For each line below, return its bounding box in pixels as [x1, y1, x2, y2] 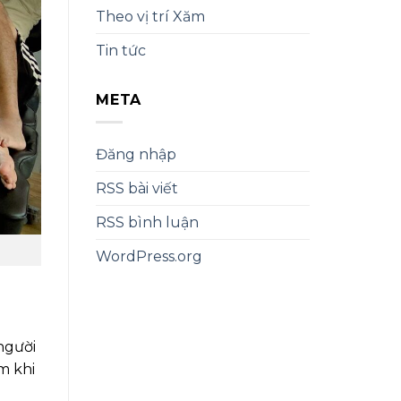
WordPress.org [96, 247, 202, 265]
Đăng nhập [96, 145, 176, 163]
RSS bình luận [96, 213, 199, 231]
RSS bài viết [96, 179, 178, 197]
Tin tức [96, 42, 146, 60]
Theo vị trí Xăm [96, 8, 205, 26]
